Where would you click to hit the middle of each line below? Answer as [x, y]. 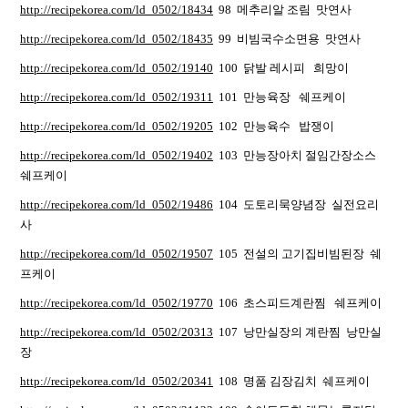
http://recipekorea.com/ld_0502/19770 [117, 303]
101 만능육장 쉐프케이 [280, 97]
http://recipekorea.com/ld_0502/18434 [117, 10]
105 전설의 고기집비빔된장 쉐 [297, 254]
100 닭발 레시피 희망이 [282, 68]
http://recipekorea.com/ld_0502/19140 [117, 68]
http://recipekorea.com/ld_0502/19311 [117, 97]
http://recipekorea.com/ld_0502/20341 [117, 381]
